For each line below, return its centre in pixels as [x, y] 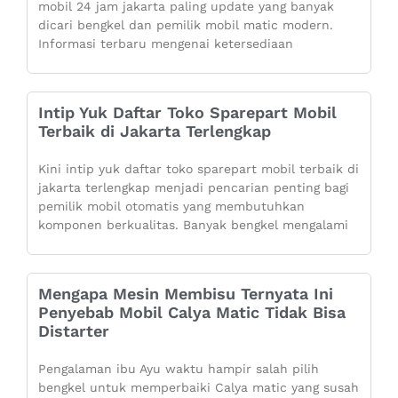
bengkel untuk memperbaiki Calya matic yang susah [199, 387]
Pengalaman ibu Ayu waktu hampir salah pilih [179, 368]
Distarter [74, 330]
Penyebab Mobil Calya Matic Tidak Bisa [192, 312]
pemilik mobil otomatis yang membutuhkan [171, 206]
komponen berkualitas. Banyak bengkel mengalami [193, 224]
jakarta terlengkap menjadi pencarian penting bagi [194, 187]
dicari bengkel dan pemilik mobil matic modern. [186, 24]
